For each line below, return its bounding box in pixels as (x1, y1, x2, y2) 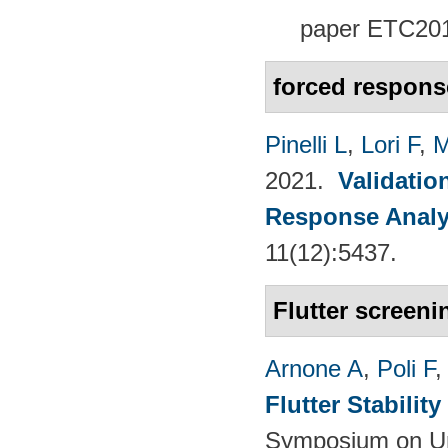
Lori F (361, 130, 419, 158)
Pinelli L (265, 130, 347, 158)
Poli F (377, 354, 435, 382)
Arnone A (265, 354, 363, 382)
